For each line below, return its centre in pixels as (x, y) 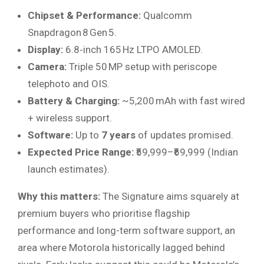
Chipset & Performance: (84, 16)
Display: (45, 50)
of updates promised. (184, 135)
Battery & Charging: (74, 101)
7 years (118, 135)
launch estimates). (69, 169)
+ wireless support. (70, 118)
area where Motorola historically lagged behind (121, 248)
